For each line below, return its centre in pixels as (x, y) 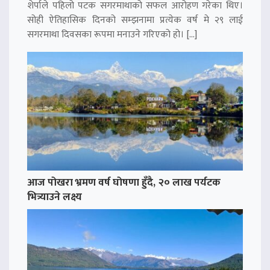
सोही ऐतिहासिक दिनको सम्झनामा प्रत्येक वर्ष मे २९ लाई (135, 20)
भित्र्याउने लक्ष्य (55, 196)
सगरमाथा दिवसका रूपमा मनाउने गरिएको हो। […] (112, 35)
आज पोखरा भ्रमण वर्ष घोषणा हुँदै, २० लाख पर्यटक (124, 182)
